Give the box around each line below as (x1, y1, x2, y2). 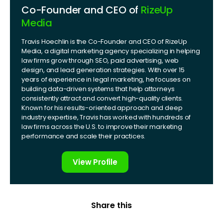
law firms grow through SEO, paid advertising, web (21, 55, 179, 65)
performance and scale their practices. (21, 131, 146, 141)
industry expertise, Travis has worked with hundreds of (21, 112, 191, 122)
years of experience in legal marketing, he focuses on (21, 74, 191, 84)
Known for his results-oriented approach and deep (21, 103, 183, 112)
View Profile (73, 156, 117, 167)
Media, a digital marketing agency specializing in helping (21, 46, 200, 56)
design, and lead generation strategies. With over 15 (21, 65, 185, 75)
